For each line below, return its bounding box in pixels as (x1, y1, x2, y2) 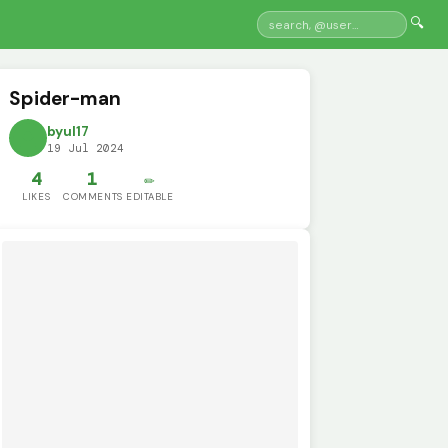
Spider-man (9, 85, 122, 111)
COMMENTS (63, 190, 123, 204)
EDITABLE (125, 190, 174, 204)
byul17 (47, 123, 90, 141)
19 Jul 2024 (47, 141, 125, 156)
